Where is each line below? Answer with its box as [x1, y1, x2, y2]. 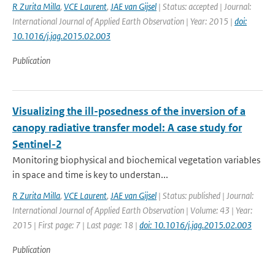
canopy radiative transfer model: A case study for [12, 121, 242, 134]
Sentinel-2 [12, 137, 61, 151]
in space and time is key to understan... [12, 169, 168, 180]
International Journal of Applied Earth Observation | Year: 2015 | [12, 15, 234, 27]
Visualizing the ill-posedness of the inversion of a [12, 104, 246, 118]
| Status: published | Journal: [157, 190, 254, 201]
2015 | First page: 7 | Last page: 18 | [12, 219, 139, 231]
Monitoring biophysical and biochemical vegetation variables [12, 154, 260, 166]
